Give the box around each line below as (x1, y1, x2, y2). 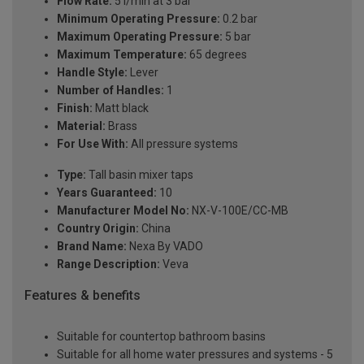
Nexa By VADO (127, 240, 203, 253)
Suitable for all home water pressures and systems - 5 (57, 347, 333, 361)
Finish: (57, 102, 93, 115)
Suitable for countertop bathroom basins (57, 329, 266, 343)
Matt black (93, 102, 149, 115)
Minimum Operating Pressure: (57, 12, 220, 26)
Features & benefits (24, 288, 141, 304)
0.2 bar (220, 12, 258, 26)
